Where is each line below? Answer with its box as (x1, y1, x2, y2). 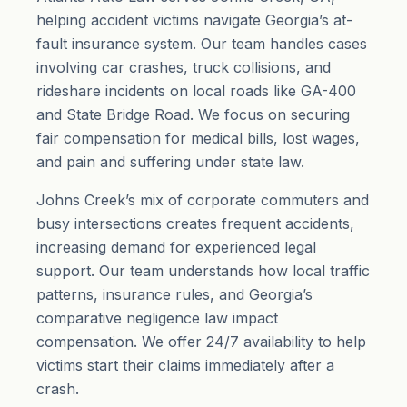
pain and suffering (66, 153, 191, 172)
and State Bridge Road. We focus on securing (36, 105, 350, 124)
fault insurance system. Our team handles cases (36, 35, 367, 54)
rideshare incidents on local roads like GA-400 (36, 82, 356, 101)
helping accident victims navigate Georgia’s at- (36, 11, 352, 30)
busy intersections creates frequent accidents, (36, 214, 354, 233)
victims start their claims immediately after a (36, 356, 334, 375)
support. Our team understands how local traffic (36, 262, 370, 281)
